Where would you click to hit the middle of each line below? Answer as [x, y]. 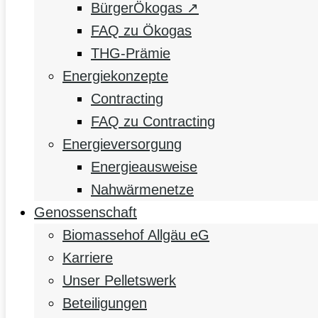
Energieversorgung [122, 144]
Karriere [88, 258]
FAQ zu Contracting [153, 122]
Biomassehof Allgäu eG [136, 235]
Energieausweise [144, 167]
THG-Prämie [131, 54]
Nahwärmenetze [142, 190]
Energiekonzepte [115, 76]
